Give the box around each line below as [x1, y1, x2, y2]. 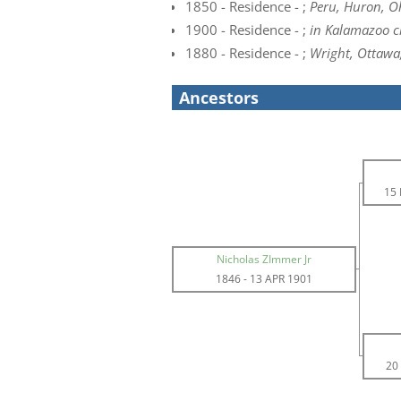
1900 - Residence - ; [185, 21, 310, 38]
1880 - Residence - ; [185, 44, 310, 62]
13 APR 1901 [250, 271, 313, 286]
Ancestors [179, 87, 259, 108]
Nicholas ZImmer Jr [217, 252, 312, 267]
